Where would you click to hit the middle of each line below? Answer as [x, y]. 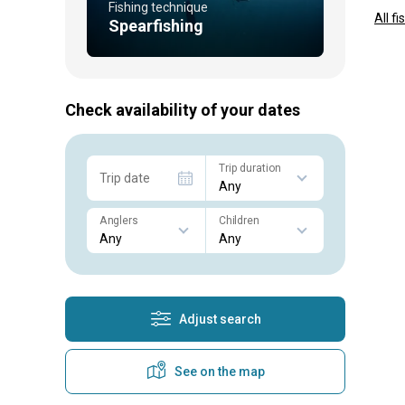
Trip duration [250, 168]
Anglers [118, 220]
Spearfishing [156, 25]
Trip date [125, 178]
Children [239, 220]
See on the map [220, 371]
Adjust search [220, 319]
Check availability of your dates [183, 109]
